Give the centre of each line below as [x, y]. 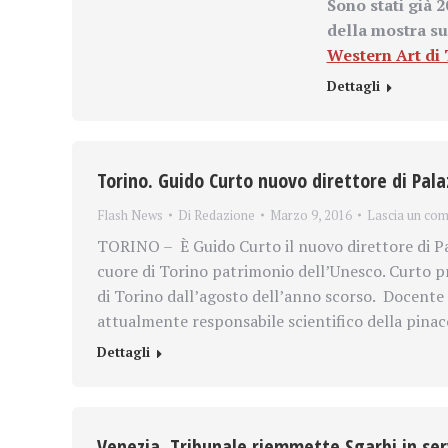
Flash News [130, 214]
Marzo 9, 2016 [311, 214]
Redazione [224, 214]
